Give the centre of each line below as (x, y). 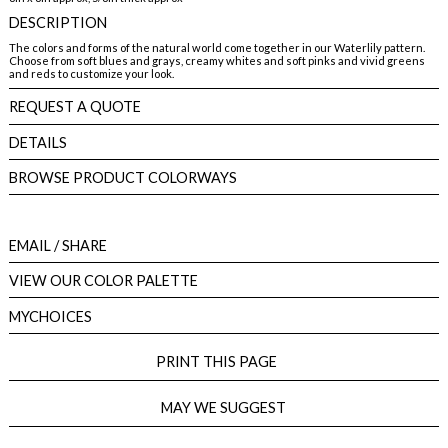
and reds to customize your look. (91, 73)
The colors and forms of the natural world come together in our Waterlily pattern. (216, 47)
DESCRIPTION (57, 22)
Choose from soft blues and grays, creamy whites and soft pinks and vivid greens (216, 60)
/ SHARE (78, 245)
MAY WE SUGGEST (224, 408)
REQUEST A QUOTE (74, 106)
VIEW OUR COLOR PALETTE (103, 281)
